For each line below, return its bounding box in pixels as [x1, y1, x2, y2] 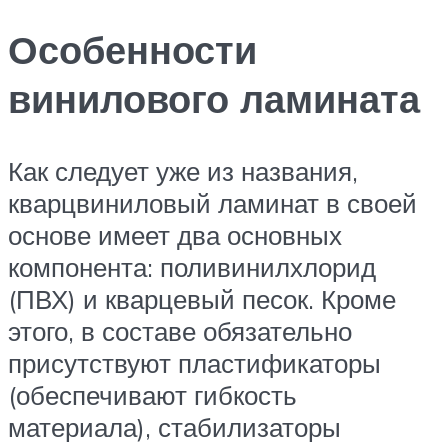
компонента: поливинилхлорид [8, 251, 376, 284]
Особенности [8, 25, 257, 75]
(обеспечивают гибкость [8, 379, 297, 412]
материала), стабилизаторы [8, 411, 341, 444]
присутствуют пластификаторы [8, 347, 381, 380]
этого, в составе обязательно [8, 315, 352, 348]
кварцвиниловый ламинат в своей [8, 187, 417, 220]
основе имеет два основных [8, 219, 342, 252]
